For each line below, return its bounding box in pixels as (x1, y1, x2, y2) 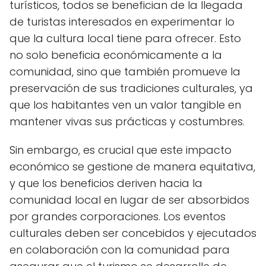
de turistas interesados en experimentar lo (9, 14, 235, 29)
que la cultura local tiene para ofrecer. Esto (9, 30, 241, 46)
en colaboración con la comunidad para (9, 242, 230, 257)
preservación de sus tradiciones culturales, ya (9, 80, 253, 96)
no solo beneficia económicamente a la (9, 47, 222, 62)
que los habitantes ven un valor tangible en (9, 97, 241, 112)
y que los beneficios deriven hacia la (9, 175, 202, 191)
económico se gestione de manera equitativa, (9, 159, 255, 174)
